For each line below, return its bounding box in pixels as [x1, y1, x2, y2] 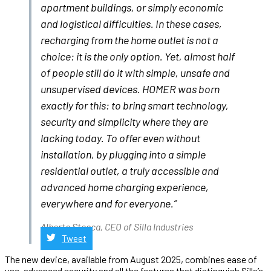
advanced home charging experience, [41, 180, 209, 194]
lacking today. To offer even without [41, 131, 200, 145]
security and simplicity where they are [41, 114, 208, 128]
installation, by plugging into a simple [41, 147, 206, 161]
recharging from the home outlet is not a [41, 33, 218, 47]
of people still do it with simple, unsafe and [41, 65, 230, 79]
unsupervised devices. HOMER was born [41, 82, 220, 96]
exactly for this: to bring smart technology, [41, 98, 229, 112]
